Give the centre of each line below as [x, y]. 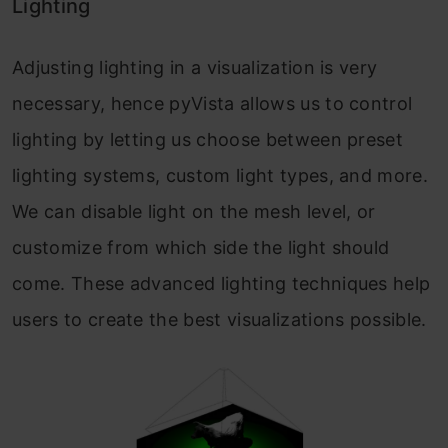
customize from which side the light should [201, 247]
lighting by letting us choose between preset [208, 139]
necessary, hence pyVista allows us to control [212, 103]
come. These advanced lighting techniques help [221, 283]
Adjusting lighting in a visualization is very [195, 67]
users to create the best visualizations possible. [219, 319]
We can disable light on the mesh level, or [194, 211]
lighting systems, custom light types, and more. [220, 175]
